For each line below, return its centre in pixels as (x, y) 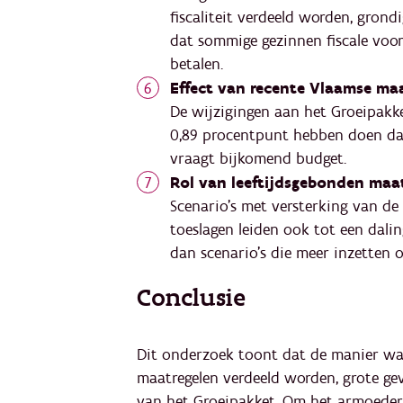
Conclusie (195, 299)
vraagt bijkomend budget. (258, 159)
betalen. (197, 65)
